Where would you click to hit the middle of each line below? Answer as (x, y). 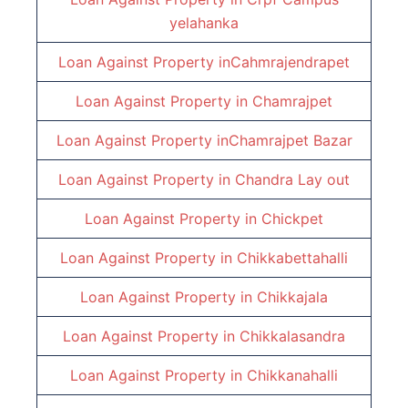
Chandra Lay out (292, 180)
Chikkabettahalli (292, 258)
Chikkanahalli (292, 376)
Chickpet (292, 219)
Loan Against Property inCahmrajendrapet (204, 62)
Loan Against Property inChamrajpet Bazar (204, 141)
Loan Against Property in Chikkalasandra (204, 337)
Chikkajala (292, 297)
